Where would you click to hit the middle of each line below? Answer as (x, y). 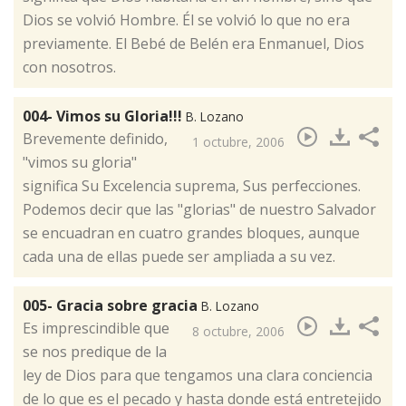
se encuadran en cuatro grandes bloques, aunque (191, 233)
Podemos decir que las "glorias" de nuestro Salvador (199, 210)
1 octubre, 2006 (238, 142)
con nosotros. (69, 68)
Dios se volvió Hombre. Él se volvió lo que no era (186, 20)
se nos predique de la (95, 352)
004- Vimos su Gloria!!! (104, 116)
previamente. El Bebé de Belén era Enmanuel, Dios (193, 44)
